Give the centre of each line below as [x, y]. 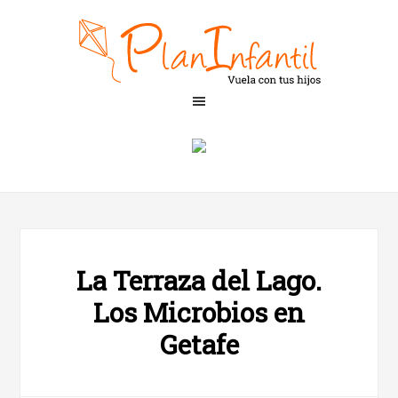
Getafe [199, 344]
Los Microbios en [199, 312]
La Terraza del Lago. [199, 280]
